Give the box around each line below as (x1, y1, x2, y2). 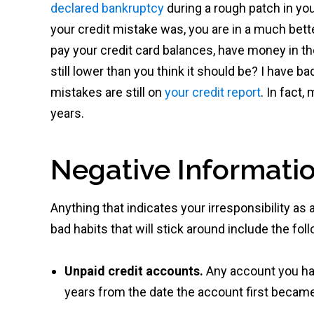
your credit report (165, 85, 261, 100)
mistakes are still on (50, 85, 165, 100)
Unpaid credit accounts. (64, 264, 206, 278)
